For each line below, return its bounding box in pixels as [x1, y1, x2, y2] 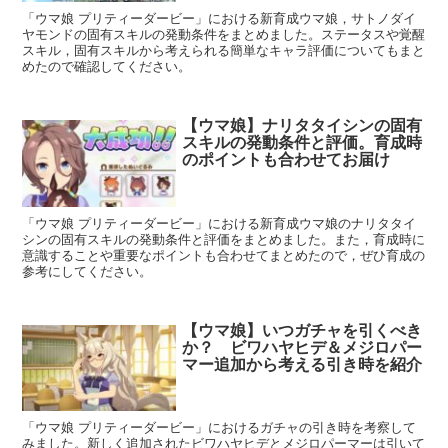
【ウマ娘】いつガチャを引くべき [182, 321, 423, 339]
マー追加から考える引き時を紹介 [182, 355, 423, 373]
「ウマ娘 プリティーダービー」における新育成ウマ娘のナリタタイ [22, 215, 417, 231]
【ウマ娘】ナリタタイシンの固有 [182, 117, 423, 135]
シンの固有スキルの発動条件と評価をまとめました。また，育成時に [22, 231, 426, 247]
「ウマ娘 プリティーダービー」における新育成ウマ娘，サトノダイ [22, 11, 417, 27]
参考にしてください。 [22, 263, 153, 279]
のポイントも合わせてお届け [182, 151, 391, 169]
